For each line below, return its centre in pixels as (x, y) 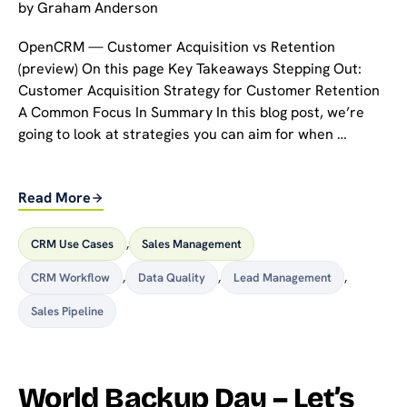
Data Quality (172, 278)
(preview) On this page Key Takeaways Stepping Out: (190, 69)
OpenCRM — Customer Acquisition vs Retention (177, 47)
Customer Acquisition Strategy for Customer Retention (199, 91)
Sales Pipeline (67, 312)
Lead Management (283, 278)
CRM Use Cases (72, 244)
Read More (55, 198)
